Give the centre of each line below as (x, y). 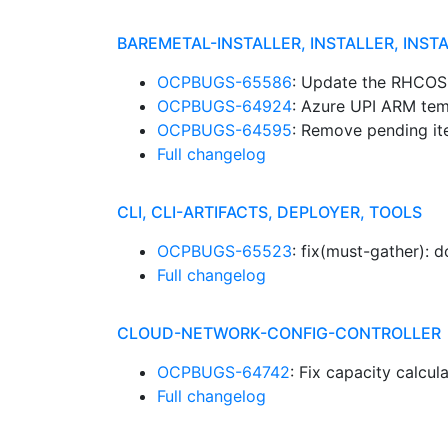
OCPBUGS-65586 (224, 82)
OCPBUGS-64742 (223, 372)
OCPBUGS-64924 (224, 106)
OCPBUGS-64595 (224, 130)
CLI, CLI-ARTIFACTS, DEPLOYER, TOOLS (269, 212)
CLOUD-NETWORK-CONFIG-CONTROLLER (279, 333)
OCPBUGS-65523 (224, 251)
